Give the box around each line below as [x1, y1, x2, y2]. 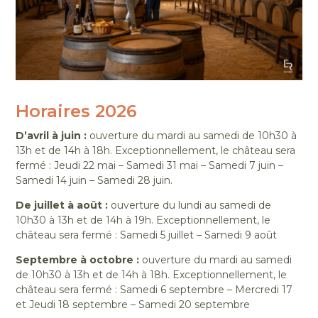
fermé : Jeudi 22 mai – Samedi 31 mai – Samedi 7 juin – [16, 159, 284, 172]
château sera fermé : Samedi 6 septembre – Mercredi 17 [16, 283, 293, 297]
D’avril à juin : [16, 129, 87, 143]
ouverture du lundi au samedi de [108, 199, 272, 212]
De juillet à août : [16, 199, 109, 212]
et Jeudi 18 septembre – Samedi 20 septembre [16, 298, 251, 312]
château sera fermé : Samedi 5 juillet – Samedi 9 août [16, 229, 278, 242]
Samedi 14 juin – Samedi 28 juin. [16, 174, 173, 187]
